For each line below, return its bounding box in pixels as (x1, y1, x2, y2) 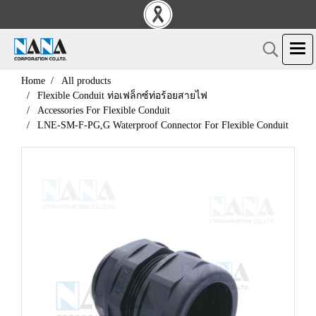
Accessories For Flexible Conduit (37, 105, 170, 116)
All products (61, 75, 111, 86)
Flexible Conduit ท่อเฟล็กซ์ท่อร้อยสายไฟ (37, 90, 207, 101)
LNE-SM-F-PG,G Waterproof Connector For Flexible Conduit (37, 120, 288, 130)
